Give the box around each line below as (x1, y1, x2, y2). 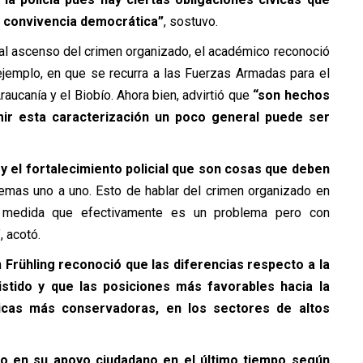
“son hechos (249, 88, 330, 103)
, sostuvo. (163, 14, 218, 29)
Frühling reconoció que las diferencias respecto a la (5, 257, 330, 272)
